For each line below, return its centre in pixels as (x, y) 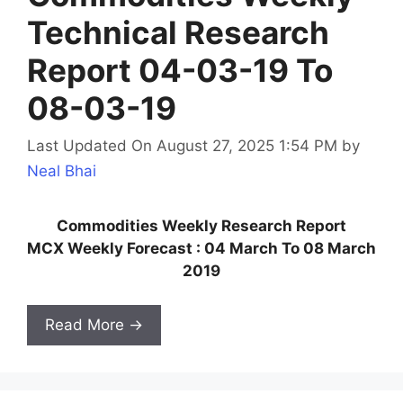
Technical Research (178, 33)
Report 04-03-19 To (180, 71)
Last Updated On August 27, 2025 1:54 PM (182, 145)
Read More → (94, 325)
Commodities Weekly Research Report (201, 225)
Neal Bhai (62, 170)
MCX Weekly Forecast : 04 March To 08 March (201, 248)
